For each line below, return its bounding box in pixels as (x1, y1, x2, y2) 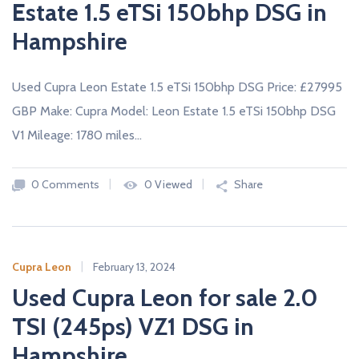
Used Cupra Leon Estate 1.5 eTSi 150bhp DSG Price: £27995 (12, 79, 342, 95)
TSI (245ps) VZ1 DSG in (12, 311, 254, 341)
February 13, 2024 (93, 259, 175, 274)
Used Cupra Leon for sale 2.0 (12, 282, 318, 313)
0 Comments (29, 177, 99, 192)
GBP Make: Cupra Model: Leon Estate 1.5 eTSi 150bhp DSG (12, 103, 336, 119)
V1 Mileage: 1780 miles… (12, 127, 142, 143)
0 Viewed (142, 177, 192, 192)
